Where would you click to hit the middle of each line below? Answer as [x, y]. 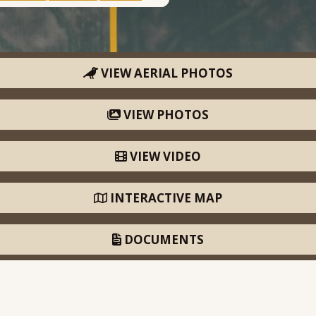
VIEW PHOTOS [165, 115]
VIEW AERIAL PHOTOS [165, 73]
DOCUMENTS [163, 239]
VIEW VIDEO [164, 156]
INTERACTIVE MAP [165, 198]
